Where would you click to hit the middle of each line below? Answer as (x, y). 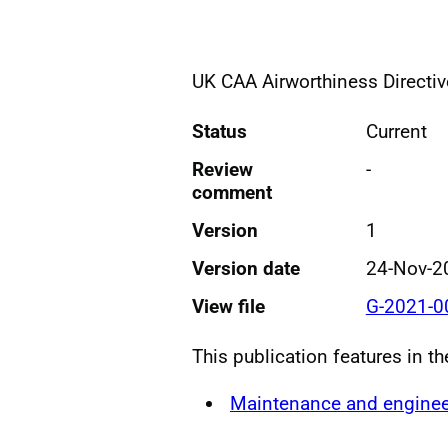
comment (232, 192)
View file (228, 306)
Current (396, 131)
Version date (246, 268)
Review (222, 169)
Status (219, 131)
